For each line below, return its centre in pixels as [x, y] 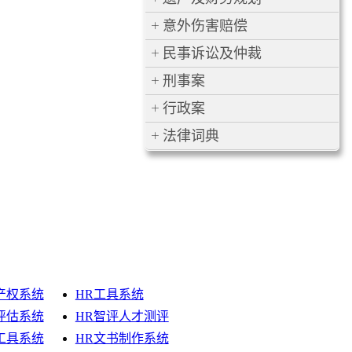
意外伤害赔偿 [205, 26]
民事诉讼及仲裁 [213, 53]
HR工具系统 [109, 294]
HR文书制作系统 [122, 338]
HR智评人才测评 [122, 316]
